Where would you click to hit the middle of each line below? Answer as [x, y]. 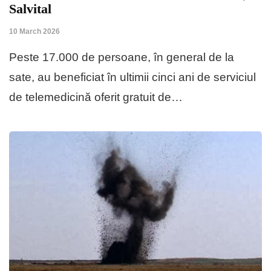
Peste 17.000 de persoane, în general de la [122, 57]
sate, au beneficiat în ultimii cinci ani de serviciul [132, 77]
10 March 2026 [34, 31]
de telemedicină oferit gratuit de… [96, 97]
